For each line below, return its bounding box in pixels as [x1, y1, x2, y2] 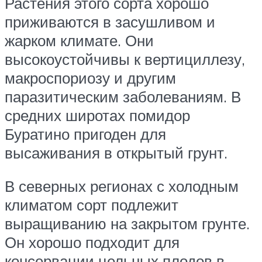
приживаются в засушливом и [5, 12, 215, 31]
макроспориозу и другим [5, 68, 176, 87]
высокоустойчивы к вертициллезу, [5, 49, 245, 68]
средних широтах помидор [5, 105, 190, 125]
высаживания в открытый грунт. [5, 143, 227, 162]
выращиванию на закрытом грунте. [5, 214, 250, 233]
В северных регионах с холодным [5, 177, 239, 196]
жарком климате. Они [5, 30, 154, 50]
